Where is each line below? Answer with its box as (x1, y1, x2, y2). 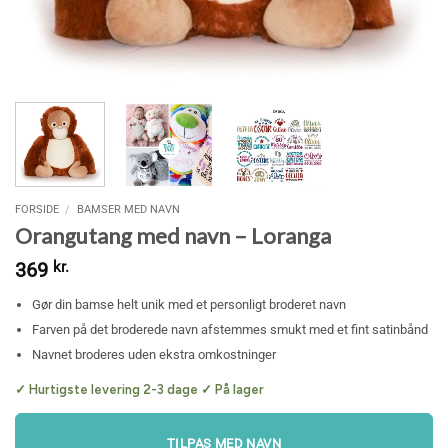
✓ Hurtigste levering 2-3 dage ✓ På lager (15, 382, 264, 398)
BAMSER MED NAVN (76, 201, 180, 216)
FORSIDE (15, 201, 59, 216)
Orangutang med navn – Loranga (15, 221, 331, 249)
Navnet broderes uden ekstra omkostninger (32, 346, 277, 362)
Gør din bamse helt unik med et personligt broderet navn (32, 296, 347, 312)
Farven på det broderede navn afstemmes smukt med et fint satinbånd (32, 321, 429, 337)
